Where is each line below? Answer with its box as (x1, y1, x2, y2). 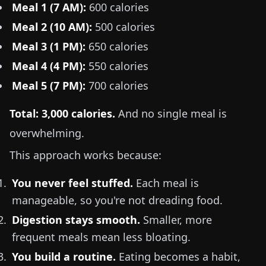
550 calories (85, 59, 148, 73)
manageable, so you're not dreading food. (12, 193, 223, 207)
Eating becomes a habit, (116, 249, 240, 264)
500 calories (92, 20, 155, 34)
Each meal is (133, 176, 199, 190)
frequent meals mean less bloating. (12, 230, 191, 244)
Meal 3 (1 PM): (12, 39, 85, 53)
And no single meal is (115, 106, 227, 121)
